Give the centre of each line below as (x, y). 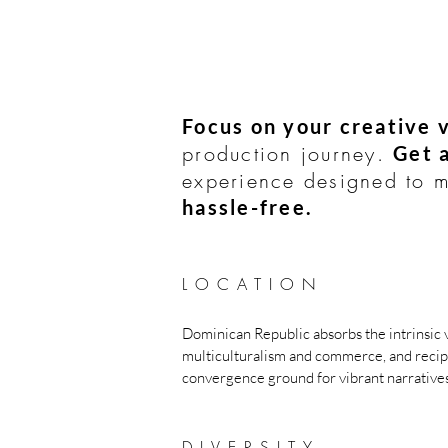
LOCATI (231, 284)
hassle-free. (247, 207)
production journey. (287, 153)
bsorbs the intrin (372, 333)
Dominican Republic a (251, 333)
